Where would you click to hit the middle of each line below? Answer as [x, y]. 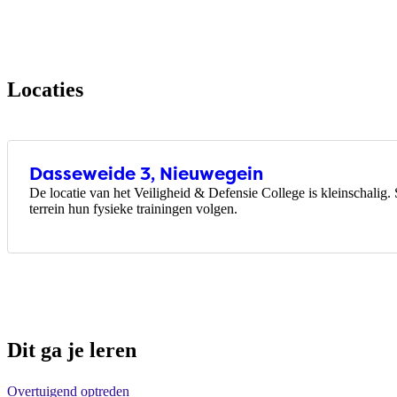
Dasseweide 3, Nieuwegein [146, 174]
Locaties [45, 89]
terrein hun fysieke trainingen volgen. [135, 209]
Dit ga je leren [72, 350]
